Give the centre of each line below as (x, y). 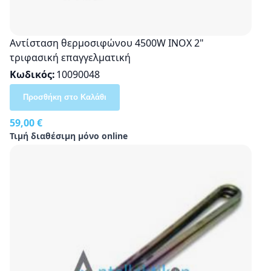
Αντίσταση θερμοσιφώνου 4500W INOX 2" (107, 43)
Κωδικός (31, 74)
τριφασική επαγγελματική (70, 57)
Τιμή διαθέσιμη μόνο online (69, 135)
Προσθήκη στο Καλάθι (65, 97)
